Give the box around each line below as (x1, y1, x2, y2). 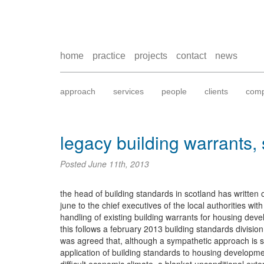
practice (93, 51, 126, 61)
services (113, 87, 144, 96)
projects (134, 51, 167, 61)
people (161, 87, 187, 96)
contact (176, 51, 206, 61)
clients (204, 87, 228, 96)
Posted (60, 158, 88, 170)
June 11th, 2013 (88, 158, 149, 170)
